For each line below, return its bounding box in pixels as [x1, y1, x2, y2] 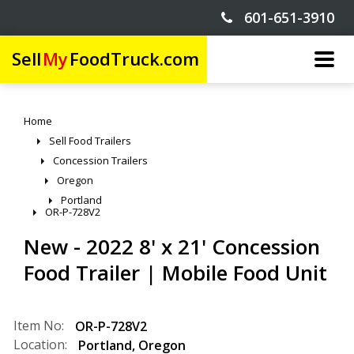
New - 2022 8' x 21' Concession [24, 232, 320, 261]
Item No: [13, 317, 64, 334]
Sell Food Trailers [49, 134, 131, 148]
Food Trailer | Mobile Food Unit [24, 258, 327, 287]
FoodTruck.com [70, 47, 199, 70]
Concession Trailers [53, 153, 148, 168]
